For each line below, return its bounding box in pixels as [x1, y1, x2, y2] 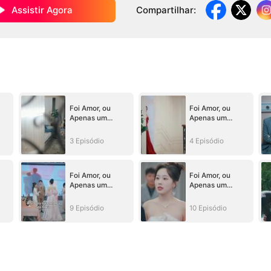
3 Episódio [70, 136, 104, 145]
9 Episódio [70, 203, 104, 212]
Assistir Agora [11, 4, 73, 16]
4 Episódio [189, 136, 224, 145]
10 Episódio [189, 203, 227, 212]
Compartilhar [135, 4, 194, 16]
